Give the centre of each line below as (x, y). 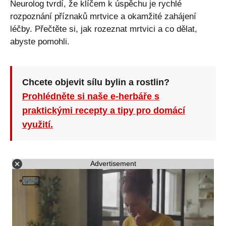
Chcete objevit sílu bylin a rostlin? (96, 82)
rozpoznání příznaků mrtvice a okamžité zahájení (103, 16)
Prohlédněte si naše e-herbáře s (91, 96)
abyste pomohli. (40, 41)
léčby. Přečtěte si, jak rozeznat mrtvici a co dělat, (104, 29)
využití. (38, 124)
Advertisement (113, 164)
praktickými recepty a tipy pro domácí (104, 110)
